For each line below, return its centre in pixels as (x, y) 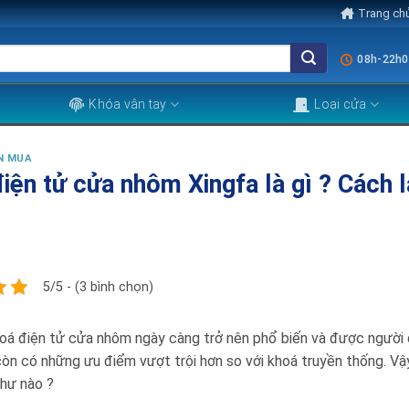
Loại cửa (341, 104)
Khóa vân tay (128, 104)
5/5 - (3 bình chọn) (98, 287)
